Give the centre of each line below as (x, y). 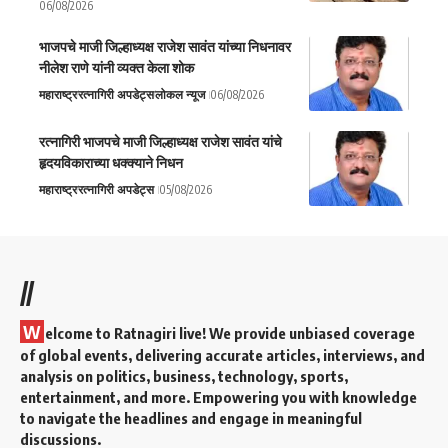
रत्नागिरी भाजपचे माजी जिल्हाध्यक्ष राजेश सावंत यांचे (160, 141)
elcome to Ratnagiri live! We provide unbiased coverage (230, 332)
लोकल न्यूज (180, 94)
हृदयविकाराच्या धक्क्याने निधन (111, 162)
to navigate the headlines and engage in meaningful (191, 417)
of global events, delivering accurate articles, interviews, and (222, 354)
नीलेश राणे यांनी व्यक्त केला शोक (116, 67)
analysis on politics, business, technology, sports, (184, 375)
